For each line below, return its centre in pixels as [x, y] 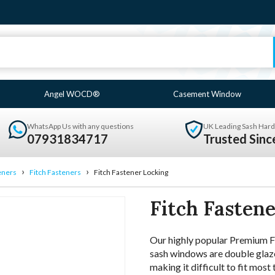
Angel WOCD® [72, 94]
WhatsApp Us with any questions [80, 126]
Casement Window [207, 94]
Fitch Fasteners [55, 172]
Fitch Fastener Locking [131, 172]
